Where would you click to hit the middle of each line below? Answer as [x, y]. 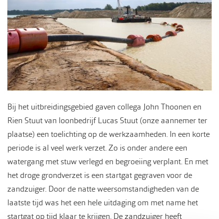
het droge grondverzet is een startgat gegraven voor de [100, 175]
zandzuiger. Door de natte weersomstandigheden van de [103, 189]
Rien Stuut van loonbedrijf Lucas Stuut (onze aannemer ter [107, 121]
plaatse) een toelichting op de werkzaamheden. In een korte [109, 134]
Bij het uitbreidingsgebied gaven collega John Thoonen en [104, 107]
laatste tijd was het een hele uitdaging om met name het [103, 203]
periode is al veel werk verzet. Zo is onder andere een [97, 148]
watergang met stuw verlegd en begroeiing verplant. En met [108, 162]
